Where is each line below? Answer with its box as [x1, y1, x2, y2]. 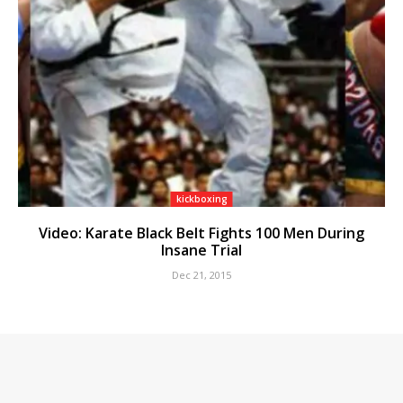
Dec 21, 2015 [172, 268, 231, 282]
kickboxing [175, 193, 228, 206]
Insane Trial [161, 240, 242, 261]
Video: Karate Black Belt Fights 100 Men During [39, 223, 364, 244]
